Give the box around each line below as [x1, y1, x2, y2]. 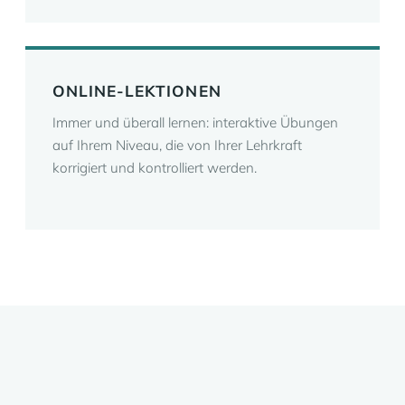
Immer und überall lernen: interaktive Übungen [52, 114, 338, 131]
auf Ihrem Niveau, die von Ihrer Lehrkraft [52, 137, 302, 154]
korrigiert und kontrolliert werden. [52, 159, 257, 176]
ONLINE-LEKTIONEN [52, 81, 221, 100]
